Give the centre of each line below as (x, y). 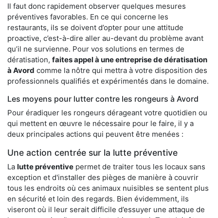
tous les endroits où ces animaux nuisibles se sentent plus (108, 188)
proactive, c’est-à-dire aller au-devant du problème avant (105, 38)
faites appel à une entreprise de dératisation (130, 59)
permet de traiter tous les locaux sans (139, 166)
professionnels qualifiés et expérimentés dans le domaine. (108, 81)
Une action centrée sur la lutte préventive (92, 152)
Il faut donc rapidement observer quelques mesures (97, 6)
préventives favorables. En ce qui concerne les (88, 17)
